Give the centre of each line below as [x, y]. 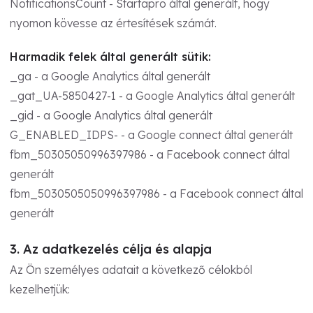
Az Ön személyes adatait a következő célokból [131, 270]
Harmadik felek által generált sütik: [110, 56]
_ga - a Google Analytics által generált [110, 76]
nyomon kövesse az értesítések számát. [113, 23]
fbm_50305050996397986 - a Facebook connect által [150, 154]
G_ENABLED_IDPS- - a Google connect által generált [151, 134]
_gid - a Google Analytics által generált [111, 115]
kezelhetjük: [40, 290]
